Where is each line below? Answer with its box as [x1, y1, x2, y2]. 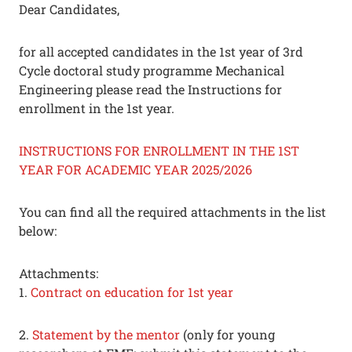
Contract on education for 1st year [31, 284, 233, 300]
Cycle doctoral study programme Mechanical [19, 62, 284, 79]
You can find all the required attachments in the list [19, 203, 326, 220]
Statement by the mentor [32, 326, 180, 343]
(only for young [180, 326, 275, 343]
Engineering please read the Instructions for [19, 81, 282, 97]
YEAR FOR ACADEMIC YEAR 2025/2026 [19, 161, 252, 178]
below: [19, 222, 57, 239]
